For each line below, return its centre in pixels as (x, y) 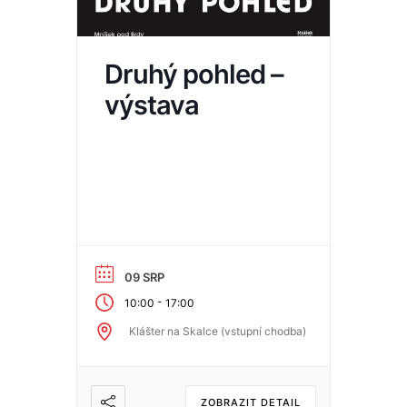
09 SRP (144, 277)
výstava (152, 105)
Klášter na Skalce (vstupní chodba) (218, 332)
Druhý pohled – (194, 74)
